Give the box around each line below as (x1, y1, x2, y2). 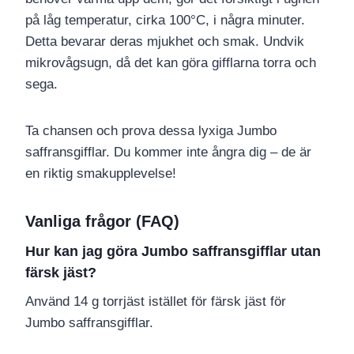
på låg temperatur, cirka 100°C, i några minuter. (25, 13, 305, 28)
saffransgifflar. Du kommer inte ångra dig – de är (25, 145, 311, 160)
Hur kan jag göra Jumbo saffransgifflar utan (25, 243, 321, 260)
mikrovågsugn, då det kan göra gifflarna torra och (25, 55, 316, 71)
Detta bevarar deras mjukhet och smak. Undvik (25, 34, 304, 50)
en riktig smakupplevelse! (25, 166, 176, 182)
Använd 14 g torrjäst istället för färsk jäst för (25, 294, 286, 310)
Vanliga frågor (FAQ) (25, 213, 179, 231)
